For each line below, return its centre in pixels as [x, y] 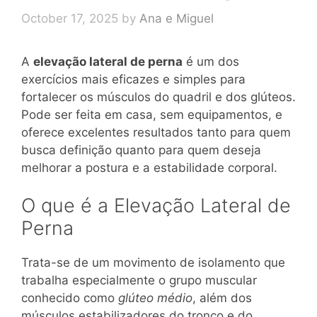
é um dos [211, 61]
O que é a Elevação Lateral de [156, 206]
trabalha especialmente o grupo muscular [139, 281]
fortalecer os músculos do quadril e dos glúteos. [158, 97]
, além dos [222, 298]
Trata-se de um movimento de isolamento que [153, 263]
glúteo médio [155, 298]
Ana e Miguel [177, 18]
